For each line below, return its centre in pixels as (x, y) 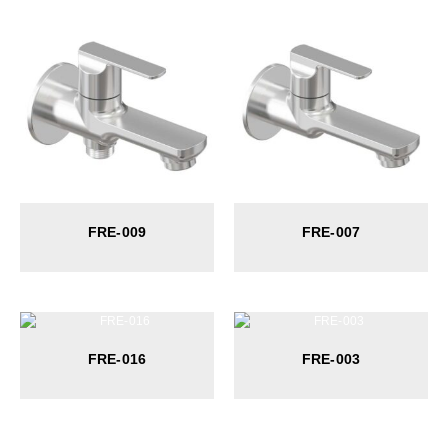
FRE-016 (117, 358)
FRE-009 (117, 231)
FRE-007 (331, 231)
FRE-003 (331, 358)
